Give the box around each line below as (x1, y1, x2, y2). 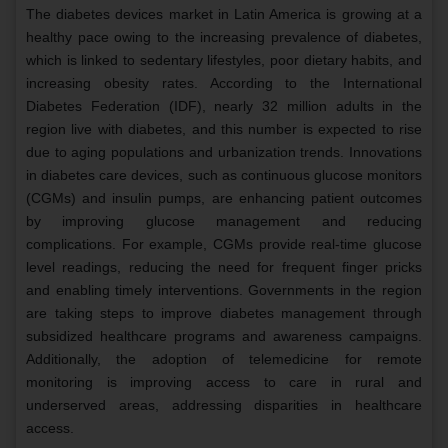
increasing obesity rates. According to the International (26, 75, 422, 92)
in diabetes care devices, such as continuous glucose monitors (26, 167, 422, 184)
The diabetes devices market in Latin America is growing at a (26, 6, 422, 23)
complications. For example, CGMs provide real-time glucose (26, 236, 422, 253)
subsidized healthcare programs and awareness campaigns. (26, 328, 422, 345)
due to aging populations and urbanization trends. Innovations (26, 144, 422, 161)
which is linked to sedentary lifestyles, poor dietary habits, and (26, 52, 422, 69)
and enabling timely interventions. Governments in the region (26, 282, 422, 299)
